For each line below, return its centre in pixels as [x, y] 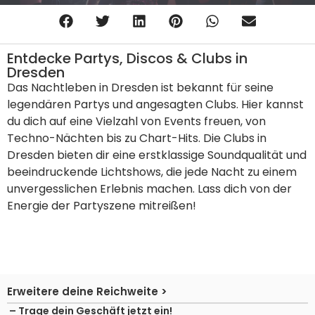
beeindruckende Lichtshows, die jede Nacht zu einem [152, 172]
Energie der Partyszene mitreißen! [102, 206]
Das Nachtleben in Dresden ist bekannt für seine [140, 88]
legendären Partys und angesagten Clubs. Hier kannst [155, 105]
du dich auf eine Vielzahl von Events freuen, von [136, 122]
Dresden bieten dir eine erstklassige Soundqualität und [157, 155]
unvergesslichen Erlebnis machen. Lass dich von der [149, 189]
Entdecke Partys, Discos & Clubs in [127, 59]
